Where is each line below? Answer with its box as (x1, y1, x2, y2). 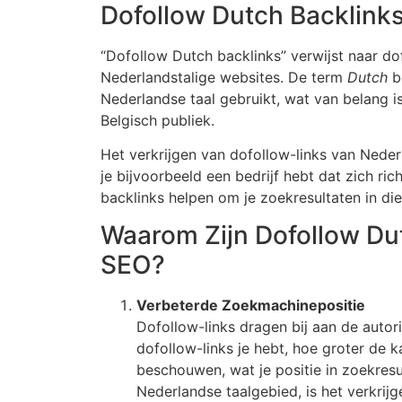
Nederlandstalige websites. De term (100, 67, 347, 86)
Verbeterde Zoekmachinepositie (136, 296, 365, 315)
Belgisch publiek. (100, 110, 214, 129)
